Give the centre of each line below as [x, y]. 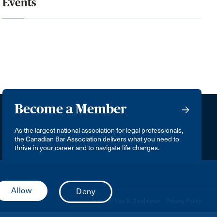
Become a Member [71, 108]
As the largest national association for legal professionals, [99, 130]
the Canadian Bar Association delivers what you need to [97, 139]
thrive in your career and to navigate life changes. [87, 148]
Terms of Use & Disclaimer [125, 201]
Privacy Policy [184, 201]
